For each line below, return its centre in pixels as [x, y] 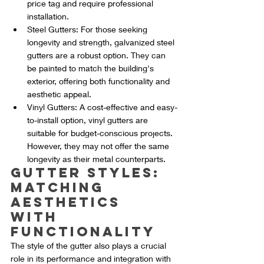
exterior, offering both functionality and [100, 81]
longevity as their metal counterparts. [96, 159]
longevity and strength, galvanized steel [102, 42]
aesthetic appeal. [59, 94]
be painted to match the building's [92, 68]
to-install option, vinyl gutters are [89, 120]
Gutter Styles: [88, 173]
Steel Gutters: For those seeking [88, 29]
